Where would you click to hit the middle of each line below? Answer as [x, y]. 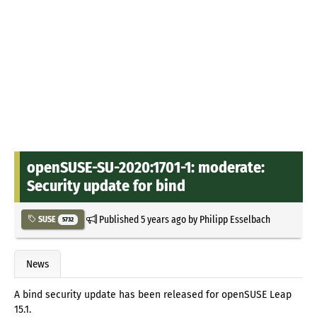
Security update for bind [106, 185]
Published [119, 219]
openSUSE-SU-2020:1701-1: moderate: [146, 167]
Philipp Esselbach [235, 219]
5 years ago [163, 219]
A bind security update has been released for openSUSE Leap [153, 295]
